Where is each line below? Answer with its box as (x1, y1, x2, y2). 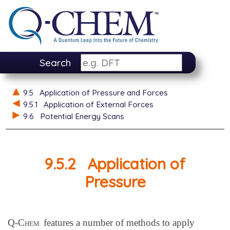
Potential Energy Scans (40, 111, 124, 121)
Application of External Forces (43, 99, 154, 109)
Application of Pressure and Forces (39, 87, 168, 98)
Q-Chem (7, 217, 40, 228)
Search (39, 56, 71, 69)
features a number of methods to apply (41, 217, 195, 228)
